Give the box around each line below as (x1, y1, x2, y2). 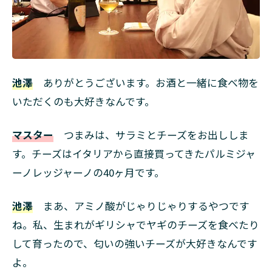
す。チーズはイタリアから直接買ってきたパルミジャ (12, 146, 256, 161)
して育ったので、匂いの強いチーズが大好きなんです (12, 236, 257, 251)
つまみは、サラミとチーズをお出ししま (53, 127, 249, 143)
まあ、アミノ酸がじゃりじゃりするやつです (33, 199, 250, 214)
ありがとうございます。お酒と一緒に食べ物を (33, 75, 259, 90)
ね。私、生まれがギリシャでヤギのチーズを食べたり (12, 217, 259, 233)
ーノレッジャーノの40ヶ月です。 (12, 165, 165, 180)
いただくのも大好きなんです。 (12, 94, 155, 109)
